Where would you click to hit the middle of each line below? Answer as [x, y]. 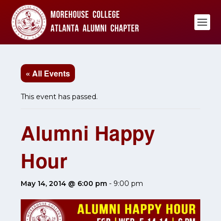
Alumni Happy [88, 132]
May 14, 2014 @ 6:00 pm [64, 184]
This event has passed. [59, 97]
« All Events [48, 73]
